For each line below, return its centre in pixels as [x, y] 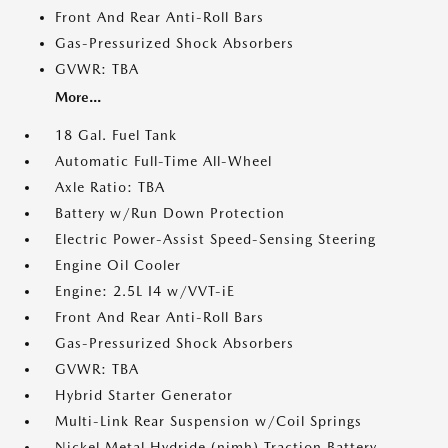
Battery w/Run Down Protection [170, 213]
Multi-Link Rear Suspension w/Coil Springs [208, 421]
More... [78, 97]
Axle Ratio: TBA [110, 187]
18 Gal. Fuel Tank [116, 135]
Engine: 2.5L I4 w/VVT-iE [145, 291]
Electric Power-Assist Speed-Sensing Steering [215, 239]
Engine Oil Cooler [118, 265]
